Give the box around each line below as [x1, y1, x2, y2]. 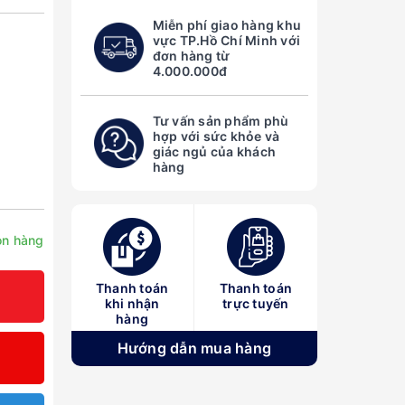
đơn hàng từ [152, 47, 231, 63]
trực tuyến [222, 296, 289, 312]
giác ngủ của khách [152, 143, 276, 159]
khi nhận [104, 296, 160, 312]
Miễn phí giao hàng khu [152, 16, 301, 33]
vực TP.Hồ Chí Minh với [152, 32, 300, 48]
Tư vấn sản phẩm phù [152, 112, 289, 128]
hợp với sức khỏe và [152, 127, 280, 144]
